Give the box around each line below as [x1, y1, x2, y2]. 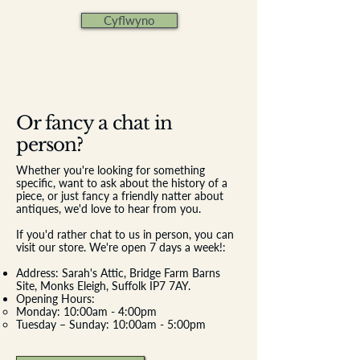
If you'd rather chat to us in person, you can [16, 227, 234, 241]
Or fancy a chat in [16, 111, 173, 134]
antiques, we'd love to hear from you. [16, 201, 201, 215]
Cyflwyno [104, 12, 155, 27]
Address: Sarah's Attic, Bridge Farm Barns [16, 265, 220, 280]
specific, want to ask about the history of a [16, 175, 227, 190]
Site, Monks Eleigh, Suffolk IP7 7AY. [16, 278, 190, 292]
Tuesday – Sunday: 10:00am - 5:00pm [16, 317, 206, 331]
